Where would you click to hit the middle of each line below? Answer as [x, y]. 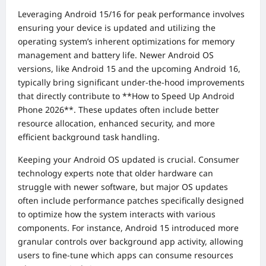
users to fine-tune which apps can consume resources [126, 255]
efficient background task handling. [89, 137]
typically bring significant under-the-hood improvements [131, 83]
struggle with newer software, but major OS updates [123, 187]
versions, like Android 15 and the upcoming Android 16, [129, 69]
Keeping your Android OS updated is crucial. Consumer [129, 160]
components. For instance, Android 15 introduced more [128, 228]
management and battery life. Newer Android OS [116, 55]
